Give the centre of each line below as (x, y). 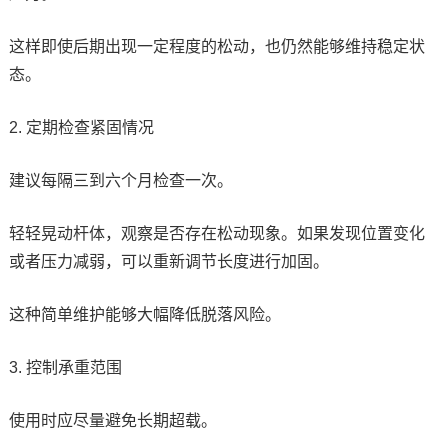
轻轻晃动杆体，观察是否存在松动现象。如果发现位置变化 (216, 233)
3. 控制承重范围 (65, 367)
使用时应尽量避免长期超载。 (112, 420)
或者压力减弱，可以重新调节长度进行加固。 (168, 261)
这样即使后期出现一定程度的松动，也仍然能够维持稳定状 (216, 46)
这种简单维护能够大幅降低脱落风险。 (144, 314)
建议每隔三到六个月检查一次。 (120, 180)
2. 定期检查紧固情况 (81, 127)
